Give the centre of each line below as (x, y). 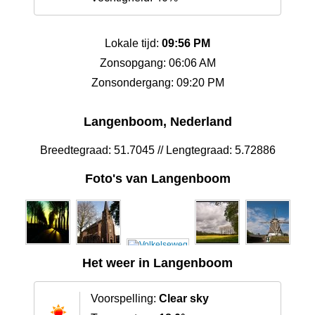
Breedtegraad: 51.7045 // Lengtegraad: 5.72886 (157, 150)
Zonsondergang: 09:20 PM (157, 83)
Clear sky (184, 299)
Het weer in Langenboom (157, 263)
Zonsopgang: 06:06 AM (157, 63)
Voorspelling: (125, 299)
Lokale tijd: (133, 44)
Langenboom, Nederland (157, 122)
